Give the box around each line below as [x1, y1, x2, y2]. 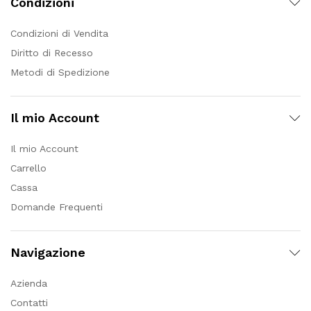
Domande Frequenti [10, 201, 103, 213]
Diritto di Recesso [10, 47, 93, 59]
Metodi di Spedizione [10, 67, 110, 78]
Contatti [10, 297, 48, 309]
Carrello [10, 162, 47, 174]
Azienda [10, 278, 47, 289]
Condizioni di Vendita [10, 28, 108, 40]
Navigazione [10, 245, 85, 260]
